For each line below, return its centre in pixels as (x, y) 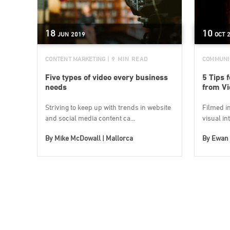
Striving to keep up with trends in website (108, 107)
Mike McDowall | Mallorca (94, 138)
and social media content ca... (90, 118)
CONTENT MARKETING (75, 59)
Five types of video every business (107, 77)
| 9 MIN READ (128, 59)
